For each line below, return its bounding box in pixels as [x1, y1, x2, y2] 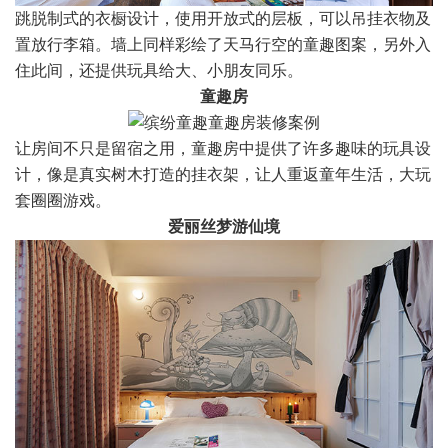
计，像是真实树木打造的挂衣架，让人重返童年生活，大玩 [15, 165, 431, 183]
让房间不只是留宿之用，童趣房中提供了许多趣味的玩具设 [15, 139, 431, 157]
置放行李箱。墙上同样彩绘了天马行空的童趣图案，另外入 [15, 35, 431, 53]
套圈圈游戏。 [15, 191, 111, 209]
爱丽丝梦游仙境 [168, 217, 280, 235]
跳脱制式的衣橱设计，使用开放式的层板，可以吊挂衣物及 [15, 9, 431, 27]
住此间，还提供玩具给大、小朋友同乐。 [15, 61, 303, 79]
